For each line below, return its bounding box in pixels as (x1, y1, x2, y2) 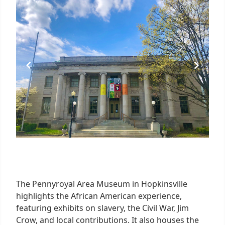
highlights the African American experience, (16, 190, 182, 201)
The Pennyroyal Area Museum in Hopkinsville (16, 178, 187, 189)
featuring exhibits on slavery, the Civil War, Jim (16, 202, 189, 213)
